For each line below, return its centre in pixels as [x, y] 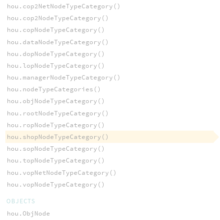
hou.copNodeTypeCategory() [56, 30]
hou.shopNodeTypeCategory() [58, 137]
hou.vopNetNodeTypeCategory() [62, 172]
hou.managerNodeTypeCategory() [64, 78]
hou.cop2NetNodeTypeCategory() [64, 6]
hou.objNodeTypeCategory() [56, 101]
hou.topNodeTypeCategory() [56, 161]
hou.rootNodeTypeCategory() [58, 113]
